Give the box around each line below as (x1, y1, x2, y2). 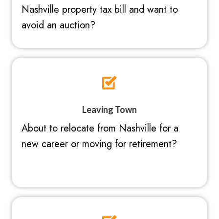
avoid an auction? (22, 18, 95, 33)
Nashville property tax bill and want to (22, 2, 178, 17)
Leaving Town (82, 104, 137, 115)
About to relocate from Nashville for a (22, 121, 178, 136)
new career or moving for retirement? (22, 137, 177, 152)
